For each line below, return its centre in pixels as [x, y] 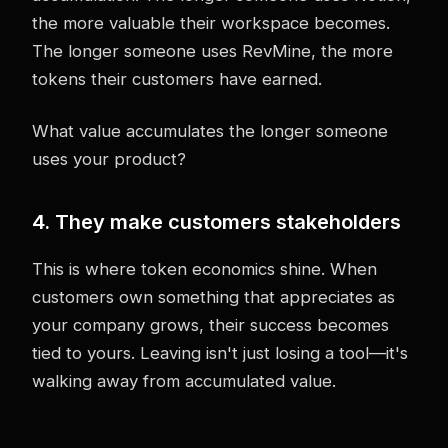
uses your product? [109, 158]
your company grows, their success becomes [210, 324]
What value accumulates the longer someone [210, 130]
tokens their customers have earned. [177, 78]
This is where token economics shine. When [204, 268]
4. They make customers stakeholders [216, 221]
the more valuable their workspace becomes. [211, 22]
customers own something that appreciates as [213, 296]
